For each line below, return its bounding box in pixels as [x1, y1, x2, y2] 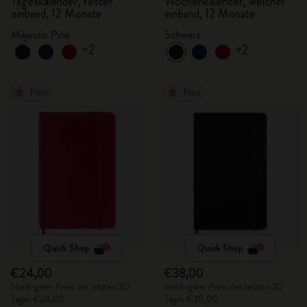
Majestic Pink [11, 27, 70, 42]
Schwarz [164, 27, 201, 42]
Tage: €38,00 [164, 292, 219, 306]
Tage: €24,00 [11, 292, 65, 306]
